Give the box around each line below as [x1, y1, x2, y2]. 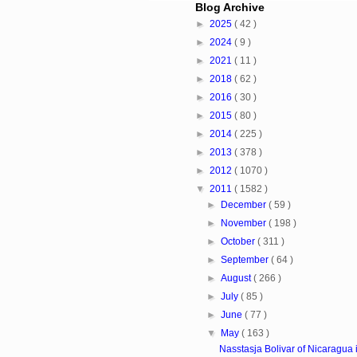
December [221, 199, 269, 211]
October [221, 236, 257, 248]
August [221, 273, 253, 284]
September [221, 254, 271, 266]
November [221, 218, 269, 229]
